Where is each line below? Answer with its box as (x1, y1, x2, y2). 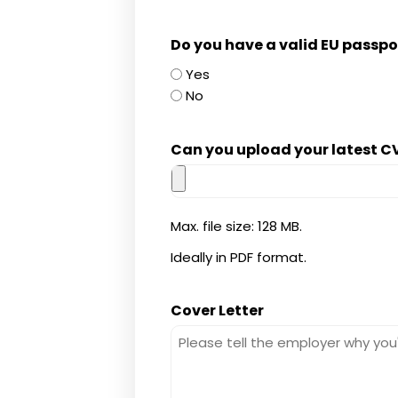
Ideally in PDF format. (171, 247, 307, 267)
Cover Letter (171, 300, 265, 322)
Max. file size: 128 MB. (171, 216, 303, 235)
